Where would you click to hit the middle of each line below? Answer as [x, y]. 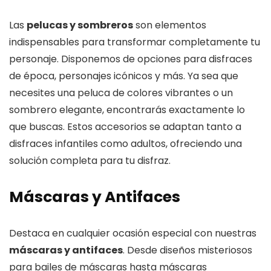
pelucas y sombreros [80, 25]
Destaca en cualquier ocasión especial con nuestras [133, 233]
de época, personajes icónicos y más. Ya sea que [124, 76]
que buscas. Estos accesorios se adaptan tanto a [125, 126]
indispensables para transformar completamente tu [135, 42]
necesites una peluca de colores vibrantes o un [121, 93]
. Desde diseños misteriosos [188, 250]
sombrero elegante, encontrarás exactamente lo [127, 109]
